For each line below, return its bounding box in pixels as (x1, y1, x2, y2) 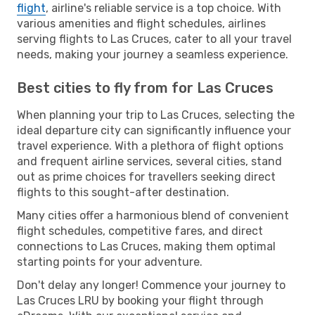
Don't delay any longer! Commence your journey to (17, 278, 285, 292)
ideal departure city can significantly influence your (17, 123, 291, 137)
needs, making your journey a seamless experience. (17, 47, 288, 61)
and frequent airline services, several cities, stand (17, 154, 282, 168)
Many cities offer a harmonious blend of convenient (17, 208, 289, 222)
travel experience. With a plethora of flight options (17, 139, 283, 153)
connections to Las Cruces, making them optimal (17, 239, 276, 253)
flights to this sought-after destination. (17, 185, 229, 199)
